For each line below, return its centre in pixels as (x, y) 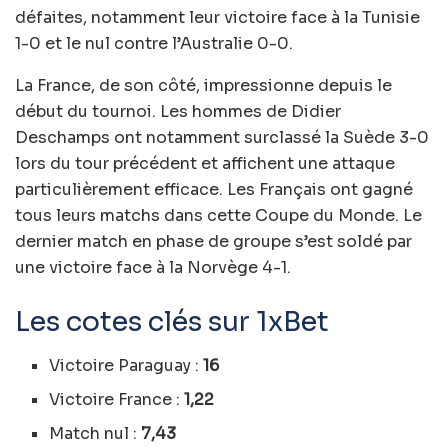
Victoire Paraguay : (126, 366)
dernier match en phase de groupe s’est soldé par (213, 241)
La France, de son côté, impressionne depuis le (203, 85)
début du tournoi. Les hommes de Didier (178, 111)
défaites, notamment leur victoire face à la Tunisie (217, 17)
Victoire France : (117, 400)
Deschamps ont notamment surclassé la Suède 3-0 (222, 137)
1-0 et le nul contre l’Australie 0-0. (154, 43)
